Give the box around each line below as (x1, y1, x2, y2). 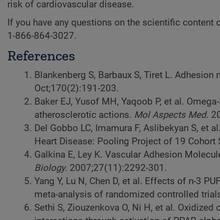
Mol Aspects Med (134, 110, 206, 121)
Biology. (34, 163, 67, 174)
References (7, 47, 75, 64)
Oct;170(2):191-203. (34, 83, 119, 94)
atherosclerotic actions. (34, 110, 134, 121)
